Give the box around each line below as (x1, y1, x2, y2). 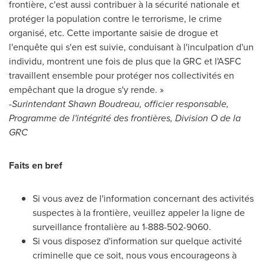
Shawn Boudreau (68, 97, 140, 111)
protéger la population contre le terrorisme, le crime (9, 12, 222, 25)
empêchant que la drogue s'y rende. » (9, 83, 164, 96)
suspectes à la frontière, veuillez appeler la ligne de (33, 206, 245, 219)
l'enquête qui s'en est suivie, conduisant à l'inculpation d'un (9, 40, 254, 54)
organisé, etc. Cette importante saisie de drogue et (9, 26, 218, 40)
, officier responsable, (140, 97, 229, 111)
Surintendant (12, 97, 68, 111)
